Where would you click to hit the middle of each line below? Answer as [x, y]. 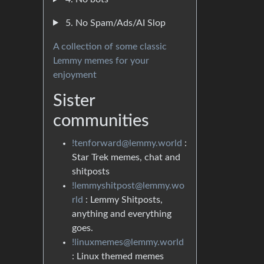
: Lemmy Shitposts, [123, 199]
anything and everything [122, 214]
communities [101, 121]
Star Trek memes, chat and [126, 157]
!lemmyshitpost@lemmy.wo [128, 185]
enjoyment [75, 75]
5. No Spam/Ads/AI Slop [114, 23]
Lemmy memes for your [101, 60]
